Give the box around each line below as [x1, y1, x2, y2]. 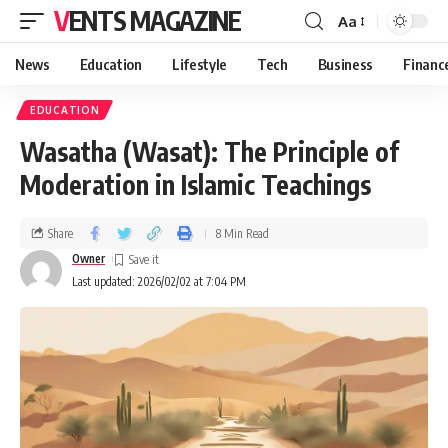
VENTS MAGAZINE [68, 4, 241, 37]
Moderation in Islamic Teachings [20, 168, 371, 201]
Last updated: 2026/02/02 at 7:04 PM [72, 274, 246, 289]
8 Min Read [216, 225, 269, 241]
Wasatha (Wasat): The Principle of [20, 135, 399, 168]
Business [317, 55, 374, 73]
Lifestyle [171, 55, 227, 73]
